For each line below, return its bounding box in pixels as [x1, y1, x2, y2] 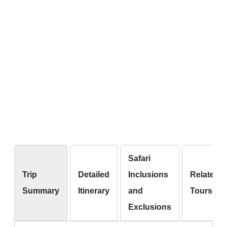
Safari [128, 154, 150, 163]
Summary [22, 186, 59, 196]
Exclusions [128, 203, 171, 212]
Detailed [78, 170, 109, 179]
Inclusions [128, 170, 168, 179]
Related [190, 170, 219, 179]
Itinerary [78, 186, 109, 196]
